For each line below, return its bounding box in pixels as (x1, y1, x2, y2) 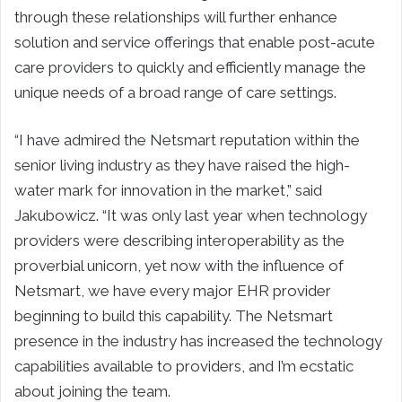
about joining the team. (14, 381, 170, 400)
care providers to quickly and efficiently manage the (14, 57, 366, 76)
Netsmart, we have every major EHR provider (14, 281, 331, 300)
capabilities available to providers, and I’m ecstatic (14, 356, 354, 375)
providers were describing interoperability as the (14, 231, 345, 249)
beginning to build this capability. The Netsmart (14, 306, 333, 325)
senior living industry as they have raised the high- (14, 155, 350, 174)
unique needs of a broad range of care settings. (14, 83, 336, 101)
